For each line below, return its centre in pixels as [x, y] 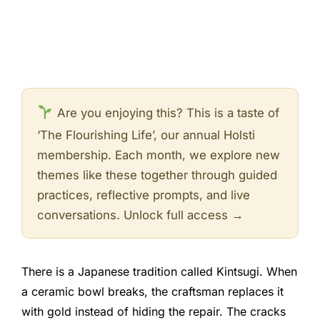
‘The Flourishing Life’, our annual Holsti [146, 135]
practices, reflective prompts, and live [143, 195]
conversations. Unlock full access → [140, 215]
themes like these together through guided [157, 175]
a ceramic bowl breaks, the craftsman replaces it [152, 291]
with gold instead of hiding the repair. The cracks [154, 311]
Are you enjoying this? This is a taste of [166, 113]
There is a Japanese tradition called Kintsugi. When [159, 271]
